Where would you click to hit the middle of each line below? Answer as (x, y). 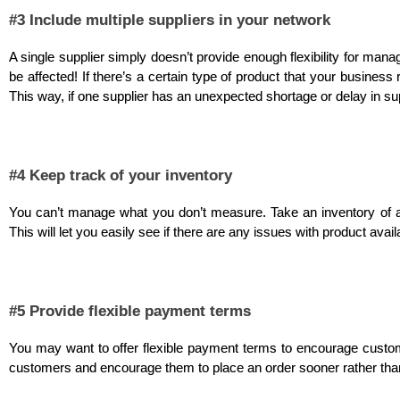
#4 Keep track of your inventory (121, 175)
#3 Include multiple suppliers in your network (170, 19)
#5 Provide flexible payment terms (130, 310)
